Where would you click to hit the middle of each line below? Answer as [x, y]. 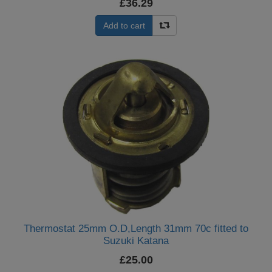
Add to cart [124, 25]
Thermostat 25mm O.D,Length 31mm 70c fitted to [136, 229]
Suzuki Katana [136, 241]
